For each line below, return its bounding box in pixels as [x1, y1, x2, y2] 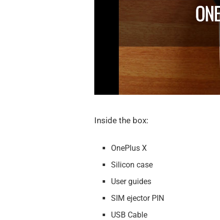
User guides [111, 176, 152, 186]
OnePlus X [111, 143, 147, 153]
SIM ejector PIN [111, 193, 165, 203]
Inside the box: [94, 115, 148, 126]
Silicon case [111, 160, 153, 169]
